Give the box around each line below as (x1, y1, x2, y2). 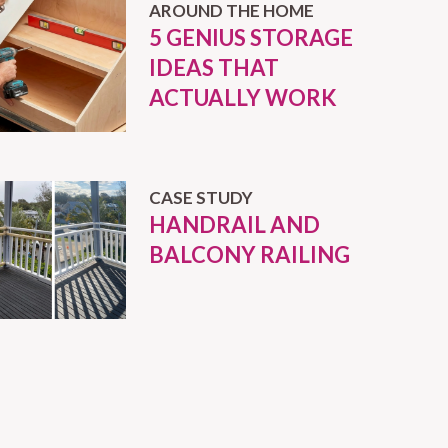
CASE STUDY (148, 186, 253, 208)
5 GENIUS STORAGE (148, 23, 353, 51)
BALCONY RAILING (148, 240, 350, 268)
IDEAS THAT (148, 53, 279, 81)
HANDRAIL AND (148, 210, 320, 238)
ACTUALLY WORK (148, 83, 337, 111)
